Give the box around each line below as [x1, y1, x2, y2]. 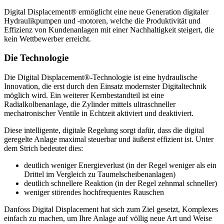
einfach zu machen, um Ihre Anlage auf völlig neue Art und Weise [4, 214, 212, 223]
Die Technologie [4, 52, 68, 63]
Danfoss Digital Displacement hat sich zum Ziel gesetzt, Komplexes [4, 205, 218, 214]
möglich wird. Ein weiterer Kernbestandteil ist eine [4, 91, 164, 100]
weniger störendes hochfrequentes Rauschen [24, 188, 164, 197]
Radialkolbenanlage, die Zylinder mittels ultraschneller [4, 100, 175, 109]
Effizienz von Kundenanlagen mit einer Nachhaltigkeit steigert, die [4, 25, 214, 34]
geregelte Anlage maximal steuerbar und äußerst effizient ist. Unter [4, 135, 213, 144]
